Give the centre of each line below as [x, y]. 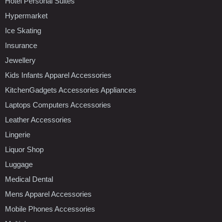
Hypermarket [26, 15]
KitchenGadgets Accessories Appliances [71, 90]
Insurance [21, 45]
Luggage [19, 164]
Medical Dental [29, 179]
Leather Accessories [38, 119]
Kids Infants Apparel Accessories [58, 75]
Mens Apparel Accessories [48, 194]
